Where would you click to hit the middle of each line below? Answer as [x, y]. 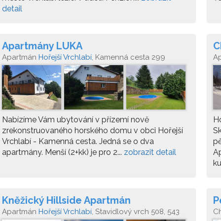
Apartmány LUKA [42, 46]
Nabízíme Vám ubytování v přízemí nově [75, 120]
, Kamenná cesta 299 [129, 57]
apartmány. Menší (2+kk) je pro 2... [63, 152]
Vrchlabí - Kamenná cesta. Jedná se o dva [78, 141]
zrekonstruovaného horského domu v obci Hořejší [92, 130]
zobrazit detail [150, 152]
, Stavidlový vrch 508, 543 [136, 212]
